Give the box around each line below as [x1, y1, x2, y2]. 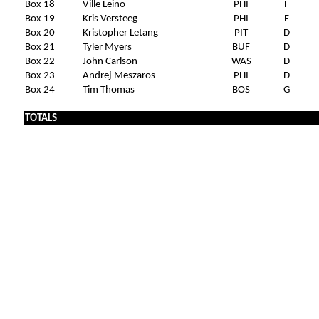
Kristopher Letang [82, 27, 158, 38]
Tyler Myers [82, 41, 132, 53]
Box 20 [24, 27, 55, 38]
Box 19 [24, 13, 55, 24]
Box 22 [24, 56, 55, 67]
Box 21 [24, 41, 55, 53]
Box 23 [24, 70, 55, 81]
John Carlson [82, 56, 137, 67]
